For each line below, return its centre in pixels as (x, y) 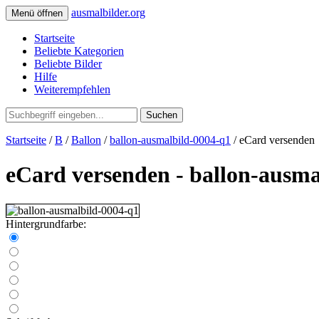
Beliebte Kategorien (79, 51)
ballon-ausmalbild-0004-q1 (170, 140)
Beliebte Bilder (68, 64)
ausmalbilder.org (108, 12)
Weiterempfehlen (72, 89)
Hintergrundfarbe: (46, 224)
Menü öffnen (37, 13)
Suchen (162, 115)
